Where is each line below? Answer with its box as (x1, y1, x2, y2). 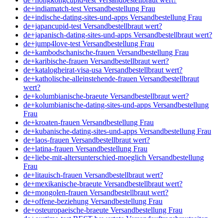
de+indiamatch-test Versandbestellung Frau (23, 4, 155, 13)
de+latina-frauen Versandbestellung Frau (23, 144, 147, 153)
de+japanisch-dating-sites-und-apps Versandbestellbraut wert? (23, 30, 212, 39)
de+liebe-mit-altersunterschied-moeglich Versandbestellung (23, 153, 204, 162)
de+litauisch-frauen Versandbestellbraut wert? (23, 170, 163, 179)
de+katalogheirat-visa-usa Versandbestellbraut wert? (23, 65, 182, 74)
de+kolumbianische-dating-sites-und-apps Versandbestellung (23, 100, 209, 109)
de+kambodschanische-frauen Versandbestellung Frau (23, 48, 189, 56)
